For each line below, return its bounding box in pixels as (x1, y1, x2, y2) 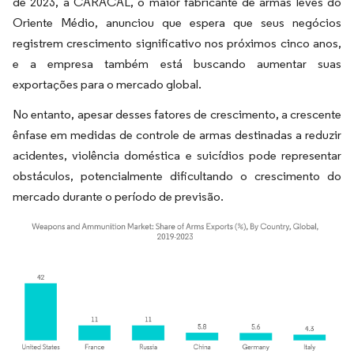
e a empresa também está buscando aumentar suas (13, 56, 341, 71)
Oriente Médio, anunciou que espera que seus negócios (13, 15, 341, 30)
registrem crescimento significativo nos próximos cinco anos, (13, 36, 341, 51)
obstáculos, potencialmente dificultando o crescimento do (13, 168, 341, 183)
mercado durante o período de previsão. (13, 189, 224, 204)
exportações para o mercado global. (13, 77, 201, 92)
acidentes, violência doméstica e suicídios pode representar (13, 148, 341, 163)
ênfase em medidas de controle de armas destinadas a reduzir (13, 127, 341, 142)
